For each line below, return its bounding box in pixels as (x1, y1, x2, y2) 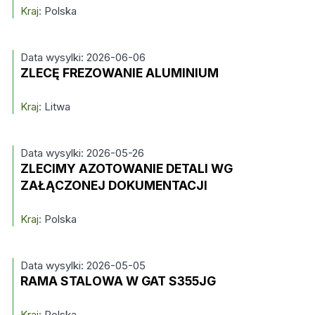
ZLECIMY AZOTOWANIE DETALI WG (20, 161, 233, 176)
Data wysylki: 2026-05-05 (20, 259, 146, 272)
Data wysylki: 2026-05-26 (20, 146, 144, 160)
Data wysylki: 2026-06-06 (20, 51, 146, 64)
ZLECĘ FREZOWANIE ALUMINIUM (20, 65, 219, 80)
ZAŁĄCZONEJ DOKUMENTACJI (20, 178, 207, 193)
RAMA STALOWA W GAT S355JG (20, 274, 216, 288)
